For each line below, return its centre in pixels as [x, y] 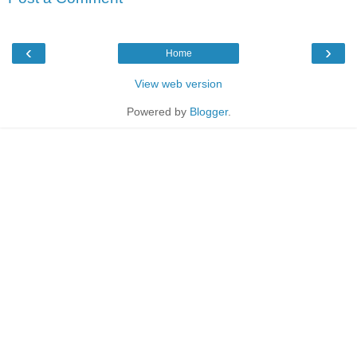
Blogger [208, 111]
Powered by [158, 111]
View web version [178, 83]
